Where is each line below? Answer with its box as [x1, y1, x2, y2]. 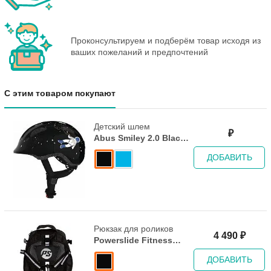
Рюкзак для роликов [94, 223, 173, 233]
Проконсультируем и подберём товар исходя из [71, 35, 261, 45]
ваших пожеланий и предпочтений [71, 47, 208, 57]
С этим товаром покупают [4, 88, 116, 98]
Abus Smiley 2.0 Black [94, 132, 185, 143]
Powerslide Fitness [94, 235, 172, 245]
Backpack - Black [94, 246, 165, 256]
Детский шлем [94, 121, 150, 131]
